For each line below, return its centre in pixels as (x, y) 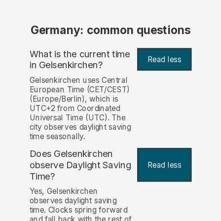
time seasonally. (57, 136)
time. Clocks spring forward (78, 210)
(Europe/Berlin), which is (74, 99)
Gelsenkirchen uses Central (78, 80)
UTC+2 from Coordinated (75, 108)
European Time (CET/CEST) (80, 89)
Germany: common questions (110, 30)
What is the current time (80, 54)
